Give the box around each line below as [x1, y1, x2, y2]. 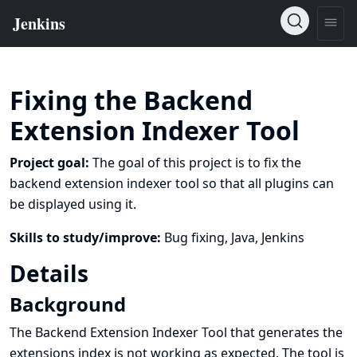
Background [10, 291, 126, 317]
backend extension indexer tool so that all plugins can [10, 175, 334, 192]
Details [10, 258, 94, 288]
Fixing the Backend [10, 83, 253, 117]
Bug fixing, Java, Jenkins [164, 229, 304, 246]
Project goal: [10, 154, 92, 171]
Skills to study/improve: [10, 229, 164, 246]
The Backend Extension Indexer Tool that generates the [10, 324, 343, 341]
